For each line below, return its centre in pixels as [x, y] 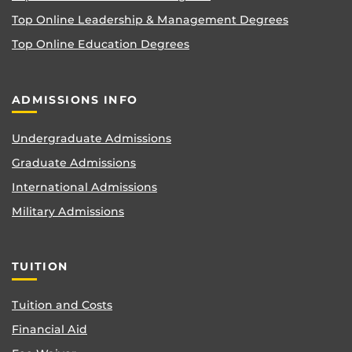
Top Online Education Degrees [101, 44]
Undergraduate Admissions [92, 138]
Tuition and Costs [62, 305]
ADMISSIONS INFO [75, 99]
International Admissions [84, 187]
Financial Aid [49, 330]
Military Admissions [68, 211]
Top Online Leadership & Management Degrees [150, 20]
